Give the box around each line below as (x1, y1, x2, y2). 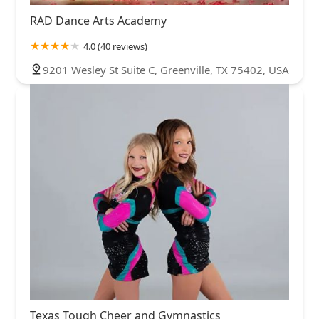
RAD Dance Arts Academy (30, 12, 167, 28)
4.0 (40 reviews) (83, 39, 147, 53)
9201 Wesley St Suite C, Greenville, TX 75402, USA (43, 62, 289, 77)
